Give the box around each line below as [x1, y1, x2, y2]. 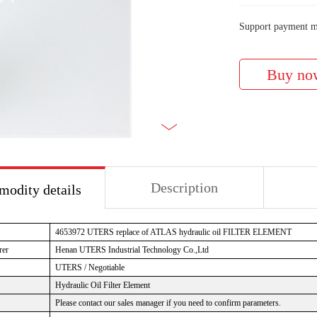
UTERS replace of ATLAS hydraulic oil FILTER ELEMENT [87, 227, 292, 237]
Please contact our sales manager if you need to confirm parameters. [55, 298, 281, 308]
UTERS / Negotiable [55, 263, 125, 272]
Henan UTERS [55, 245, 106, 255]
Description [151, 180, 218, 195]
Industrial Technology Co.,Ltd [108, 245, 209, 255]
